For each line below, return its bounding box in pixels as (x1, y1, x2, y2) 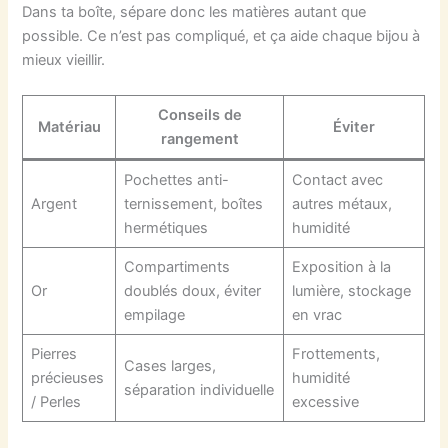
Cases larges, (123, 357, 216, 376)
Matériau (37, 118, 101, 137)
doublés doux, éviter (123, 282, 261, 301)
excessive (291, 393, 359, 412)
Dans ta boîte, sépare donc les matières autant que (22, 2, 367, 21)
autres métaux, (291, 195, 392, 214)
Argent (30, 195, 77, 214)
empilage (123, 306, 185, 325)
